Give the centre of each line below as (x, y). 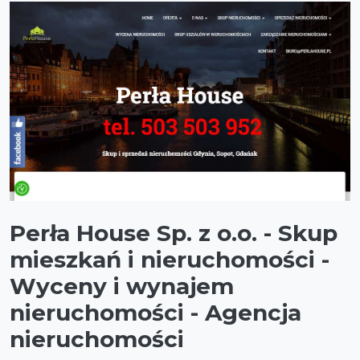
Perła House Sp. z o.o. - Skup (174, 233)
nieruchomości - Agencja (155, 313)
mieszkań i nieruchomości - (170, 260)
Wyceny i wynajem (122, 286)
